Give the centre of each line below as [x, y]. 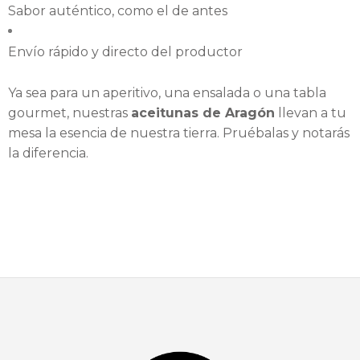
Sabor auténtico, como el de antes [118, 11]
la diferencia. [48, 153]
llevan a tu [311, 113]
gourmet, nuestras [70, 113]
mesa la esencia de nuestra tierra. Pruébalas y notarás [179, 133]
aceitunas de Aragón [203, 113]
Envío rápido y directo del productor [125, 52]
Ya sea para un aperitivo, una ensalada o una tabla [167, 93]
